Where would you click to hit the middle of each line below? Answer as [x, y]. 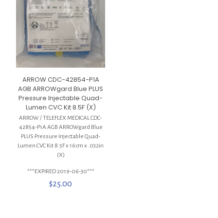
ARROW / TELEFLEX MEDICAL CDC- [61, 118]
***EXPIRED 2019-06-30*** [61, 171]
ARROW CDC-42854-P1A [61, 79]
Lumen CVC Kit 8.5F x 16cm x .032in [61, 145]
